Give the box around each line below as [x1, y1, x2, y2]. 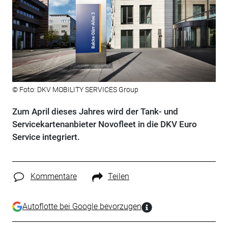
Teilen [107, 172, 129, 182]
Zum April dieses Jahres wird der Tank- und [12, 106, 178, 117]
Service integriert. [12, 132, 80, 142]
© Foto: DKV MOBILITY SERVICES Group [12, 85, 138, 94]
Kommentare [30, 172, 77, 182]
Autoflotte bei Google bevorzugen [22, 202, 141, 212]
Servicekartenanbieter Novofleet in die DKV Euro [12, 119, 197, 130]
